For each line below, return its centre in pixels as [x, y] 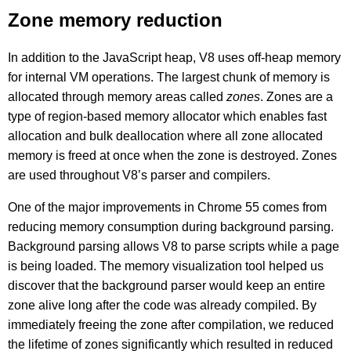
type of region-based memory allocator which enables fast [167, 116]
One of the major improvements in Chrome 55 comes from [167, 207]
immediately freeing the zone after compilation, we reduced [171, 324]
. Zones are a [297, 96]
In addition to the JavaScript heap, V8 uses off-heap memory [174, 57]
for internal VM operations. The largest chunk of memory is [169, 77]
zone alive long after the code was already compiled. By [162, 305]
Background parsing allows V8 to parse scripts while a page [174, 246]
